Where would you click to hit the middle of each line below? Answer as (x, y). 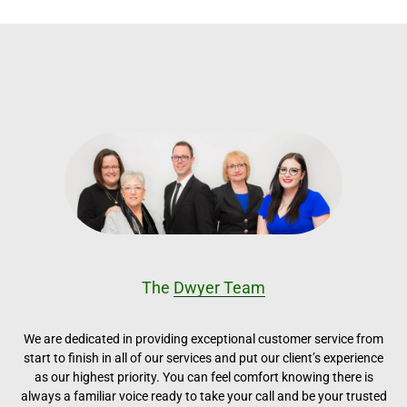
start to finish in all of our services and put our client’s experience (203, 357)
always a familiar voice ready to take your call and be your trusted (203, 396)
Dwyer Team (219, 287)
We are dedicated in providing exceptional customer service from (203, 338)
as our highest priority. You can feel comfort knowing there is (203, 377)
